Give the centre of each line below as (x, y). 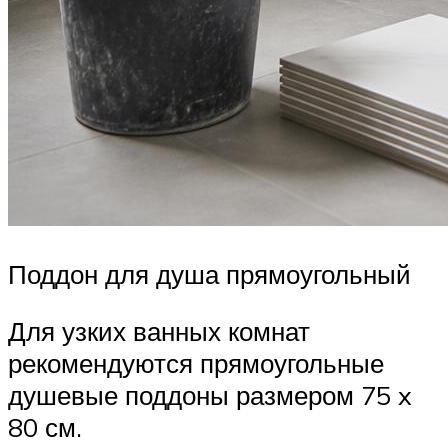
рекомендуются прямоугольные (196, 363)
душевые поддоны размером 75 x (210, 395)
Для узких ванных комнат (159, 331)
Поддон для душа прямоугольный (209, 273)
